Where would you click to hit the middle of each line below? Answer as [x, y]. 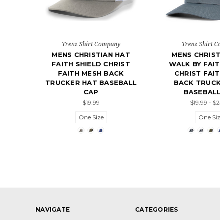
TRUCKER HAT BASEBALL [91, 83]
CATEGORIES [157, 210]
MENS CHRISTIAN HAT [91, 55]
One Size [91, 117]
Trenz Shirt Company [91, 44]
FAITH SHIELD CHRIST [91, 64]
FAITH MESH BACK [91, 73]
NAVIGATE [53, 210]
